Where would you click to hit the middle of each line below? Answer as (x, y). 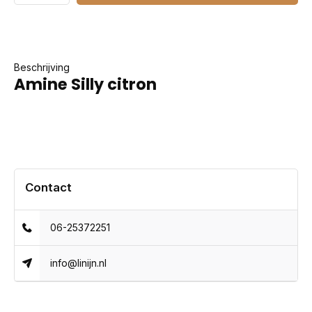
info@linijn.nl (79, 263)
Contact (48, 187)
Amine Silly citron (85, 84)
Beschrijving (42, 67)
